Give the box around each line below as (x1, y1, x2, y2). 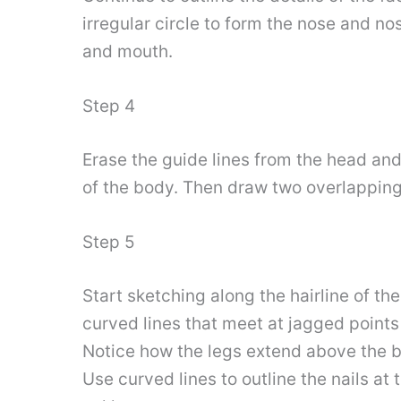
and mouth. (82, 40, 173, 62)
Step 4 (82, 96, 135, 117)
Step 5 (82, 232, 135, 253)
